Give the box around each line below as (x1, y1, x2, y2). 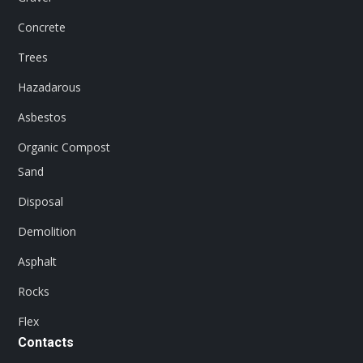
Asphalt (18, 254, 58, 270)
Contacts (18, 335, 75, 351)
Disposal (18, 194, 64, 210)
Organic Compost (18, 139, 111, 156)
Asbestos (18, 109, 67, 126)
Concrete (18, 19, 66, 36)
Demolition (18, 224, 77, 240)
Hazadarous (18, 79, 82, 96)
